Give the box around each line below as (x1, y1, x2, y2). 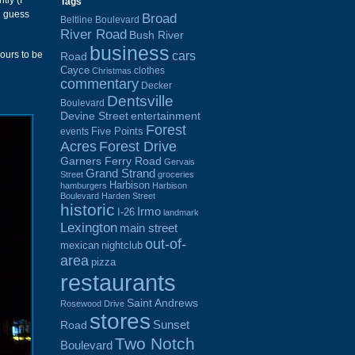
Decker (141, 79, 172, 91)
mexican (60, 239, 99, 251)
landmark (163, 207, 199, 217)
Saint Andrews (127, 296, 198, 309)
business (90, 42, 170, 64)
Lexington (60, 219, 117, 235)
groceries (158, 169, 194, 179)
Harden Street (101, 190, 155, 200)
